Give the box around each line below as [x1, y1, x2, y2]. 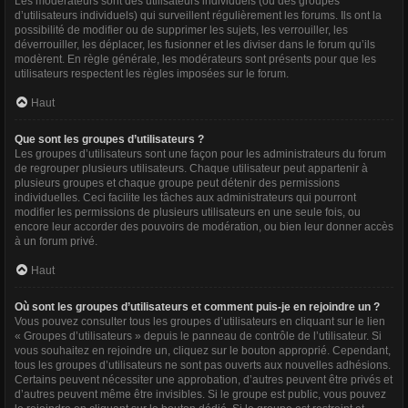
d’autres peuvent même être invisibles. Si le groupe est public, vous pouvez [15, 388, 386, 401]
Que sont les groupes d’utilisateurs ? [15, 133, 204, 146]
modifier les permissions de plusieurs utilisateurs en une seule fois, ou [15, 206, 361, 219]
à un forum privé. [15, 235, 97, 248]
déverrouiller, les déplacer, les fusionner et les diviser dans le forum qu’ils [15, 38, 375, 51]
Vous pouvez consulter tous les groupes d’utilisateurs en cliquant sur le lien [15, 315, 385, 328]
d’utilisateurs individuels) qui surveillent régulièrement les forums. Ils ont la [15, 9, 382, 22]
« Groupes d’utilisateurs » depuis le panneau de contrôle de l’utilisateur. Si [15, 330, 382, 342]
